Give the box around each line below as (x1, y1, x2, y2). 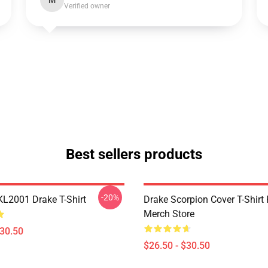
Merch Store (144, 208, 194, 220)
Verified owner (63, 2, 110, 10)
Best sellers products (66, 146, 202, 163)
